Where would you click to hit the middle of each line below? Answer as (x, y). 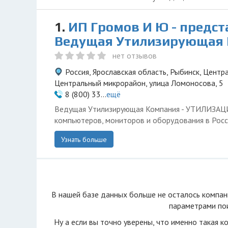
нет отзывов (135, 55)
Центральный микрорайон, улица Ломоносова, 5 (139, 83)
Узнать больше (84, 139)
